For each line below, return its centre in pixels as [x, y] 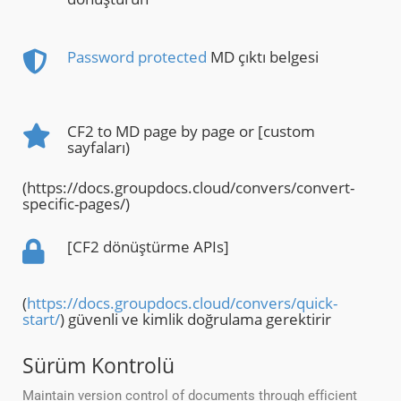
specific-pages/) [76, 204]
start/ [41, 320]
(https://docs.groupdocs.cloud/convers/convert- [188, 188]
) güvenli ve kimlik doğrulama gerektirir [196, 320]
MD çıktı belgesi [263, 57]
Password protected [137, 57]
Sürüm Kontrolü [98, 366]
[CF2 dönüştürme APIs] [148, 247]
